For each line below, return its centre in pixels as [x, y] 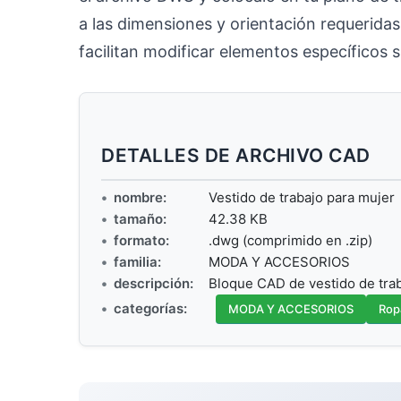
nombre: [140, 197]
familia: [137, 261]
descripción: [154, 283]
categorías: [150, 309]
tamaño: [140, 218]
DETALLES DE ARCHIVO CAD [236, 155]
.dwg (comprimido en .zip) [290, 240]
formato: [141, 240]
